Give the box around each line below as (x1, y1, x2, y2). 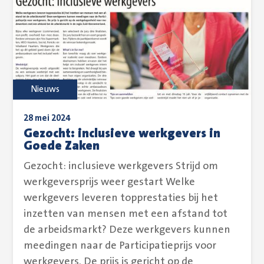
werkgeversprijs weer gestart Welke (24, 176, 196, 188)
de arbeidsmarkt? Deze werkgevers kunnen (24, 223, 231, 236)
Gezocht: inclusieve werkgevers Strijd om (24, 160, 219, 172)
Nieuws (31, 84, 60, 94)
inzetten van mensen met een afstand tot (24, 207, 228, 220)
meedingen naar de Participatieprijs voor (24, 239, 217, 252)
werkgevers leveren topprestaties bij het (24, 192, 219, 204)
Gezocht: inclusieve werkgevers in (24, 126, 221, 141)
